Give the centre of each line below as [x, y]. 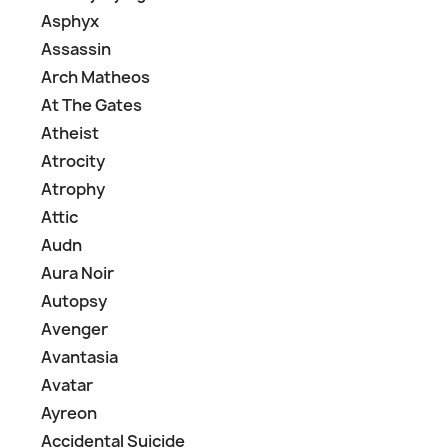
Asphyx [70, 21]
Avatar [67, 385]
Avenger [74, 329]
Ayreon [69, 413]
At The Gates [91, 105]
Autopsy [74, 301]
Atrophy [73, 189]
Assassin [76, 49]
